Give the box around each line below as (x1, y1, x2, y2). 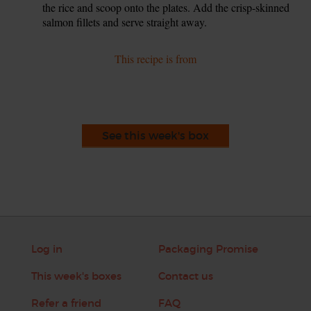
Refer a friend (31, 296, 101, 310)
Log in (31, 242, 62, 255)
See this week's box (102, 128, 209, 142)
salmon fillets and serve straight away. (42, 14, 208, 29)
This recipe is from (115, 51, 196, 66)
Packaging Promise (158, 242, 258, 255)
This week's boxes (31, 269, 121, 283)
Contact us (158, 269, 213, 283)
